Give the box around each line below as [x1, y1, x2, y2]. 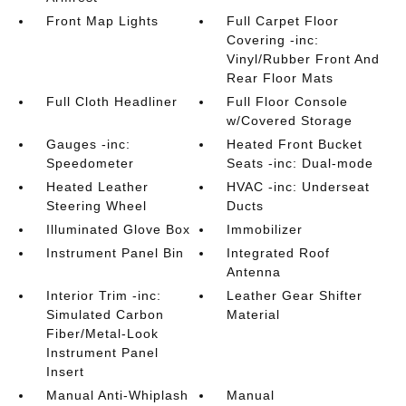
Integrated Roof [227, 246, 331, 260]
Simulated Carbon [45, 307, 164, 322]
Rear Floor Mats [227, 71, 334, 85]
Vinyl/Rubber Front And [227, 52, 381, 66]
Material [227, 307, 281, 322]
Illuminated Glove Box [45, 222, 190, 237]
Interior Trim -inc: [45, 288, 161, 303]
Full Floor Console [227, 94, 349, 109]
